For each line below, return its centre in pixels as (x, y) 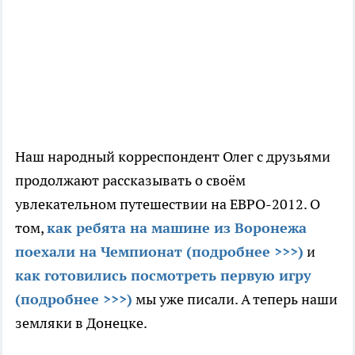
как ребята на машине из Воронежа (177, 227)
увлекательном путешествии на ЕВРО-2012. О (168, 204)
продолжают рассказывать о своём (130, 180)
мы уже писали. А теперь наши (235, 299)
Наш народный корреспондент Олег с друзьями (173, 156)
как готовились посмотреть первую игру (163, 275)
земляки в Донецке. (81, 323)
